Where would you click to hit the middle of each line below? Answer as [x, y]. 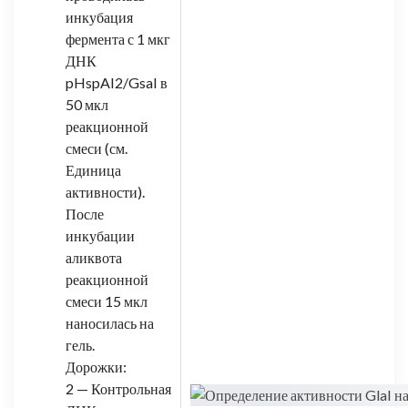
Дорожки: [96, 366]
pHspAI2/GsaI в [117, 82]
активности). [105, 191]
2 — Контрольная [118, 388]
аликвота [94, 257]
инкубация [99, 16]
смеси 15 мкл [107, 301]
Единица [93, 169]
